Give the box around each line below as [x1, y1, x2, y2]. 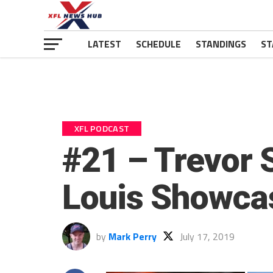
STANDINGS [196, 37, 246, 51]
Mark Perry [108, 229, 157, 244]
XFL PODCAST [74, 122, 130, 135]
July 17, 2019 [180, 229, 235, 244]
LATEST [88, 37, 121, 51]
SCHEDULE [136, 37, 181, 51]
